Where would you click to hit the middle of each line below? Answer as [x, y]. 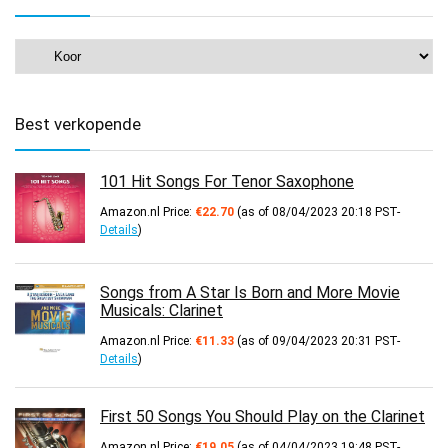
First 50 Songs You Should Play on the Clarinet [262, 417]
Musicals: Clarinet [161, 311]
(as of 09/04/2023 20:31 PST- [317, 341]
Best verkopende [78, 124]
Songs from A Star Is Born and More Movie [250, 293]
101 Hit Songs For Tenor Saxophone [227, 182]
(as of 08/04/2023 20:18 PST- [317, 212]
